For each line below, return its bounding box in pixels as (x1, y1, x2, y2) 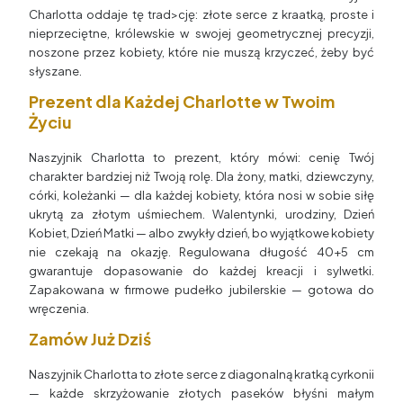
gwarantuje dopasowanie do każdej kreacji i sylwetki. (29, 263, 374, 278)
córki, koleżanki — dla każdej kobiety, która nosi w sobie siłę (29, 187, 374, 202)
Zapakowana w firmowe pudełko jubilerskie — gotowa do (29, 282, 374, 297)
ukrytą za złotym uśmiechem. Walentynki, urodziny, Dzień (29, 206, 374, 221)
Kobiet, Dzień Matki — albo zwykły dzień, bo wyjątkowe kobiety (29, 225, 374, 240)
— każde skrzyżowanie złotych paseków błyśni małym (29, 386, 374, 401)
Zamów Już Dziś (29, 328, 151, 350)
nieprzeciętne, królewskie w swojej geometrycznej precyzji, (29, 25, 374, 40)
